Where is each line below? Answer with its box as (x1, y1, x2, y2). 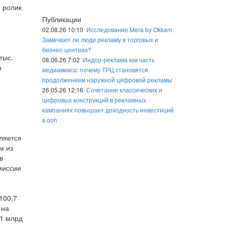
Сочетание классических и (86, 85, 162, 94)
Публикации (42, 14, 81, 24)
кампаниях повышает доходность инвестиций (42, 105, 174, 114)
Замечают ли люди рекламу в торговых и (42, 35, 158, 44)
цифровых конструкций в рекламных (42, 95, 146, 104)
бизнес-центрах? (42, 45, 91, 54)
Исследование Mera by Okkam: (86, 25, 174, 34)
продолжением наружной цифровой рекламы (42, 75, 172, 84)
